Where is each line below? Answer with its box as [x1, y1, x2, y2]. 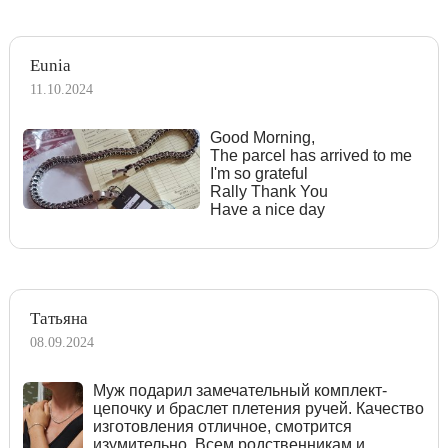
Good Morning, [209, 128, 315, 146]
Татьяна [30, 308, 88, 328]
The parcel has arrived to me [209, 146, 412, 164]
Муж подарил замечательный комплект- [92, 381, 387, 399]
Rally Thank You [209, 182, 328, 200]
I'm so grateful [209, 164, 308, 182]
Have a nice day [209, 200, 325, 218]
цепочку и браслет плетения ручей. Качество [92, 399, 424, 417]
